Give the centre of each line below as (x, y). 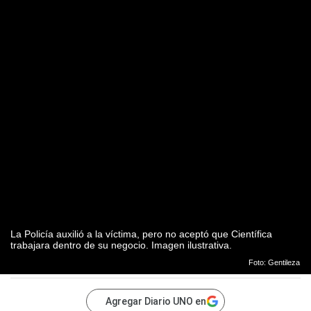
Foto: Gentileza (274, 263)
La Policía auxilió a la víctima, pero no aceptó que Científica (141, 234)
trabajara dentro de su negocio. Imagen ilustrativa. (121, 245)
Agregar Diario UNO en (156, 302)
